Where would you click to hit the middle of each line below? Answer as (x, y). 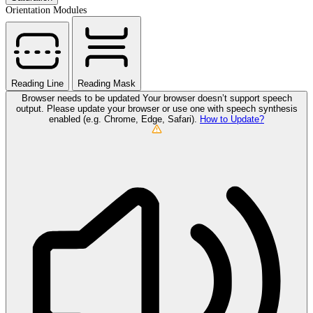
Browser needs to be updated (82, 98)
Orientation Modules (46, 10)
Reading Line (37, 83)
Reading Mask (107, 83)
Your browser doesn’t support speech (217, 98)
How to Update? (232, 119)
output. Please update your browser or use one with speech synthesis (156, 108)
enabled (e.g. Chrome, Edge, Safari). (124, 119)
